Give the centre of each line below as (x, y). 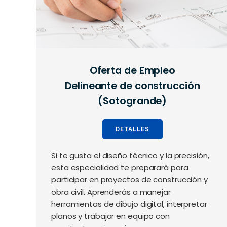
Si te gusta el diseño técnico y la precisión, (130, 156)
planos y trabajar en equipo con (110, 216)
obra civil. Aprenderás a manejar (111, 192)
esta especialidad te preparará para (120, 168)
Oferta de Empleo (133, 71)
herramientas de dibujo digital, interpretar (129, 204)
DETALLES (132, 129)
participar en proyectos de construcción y (129, 180)
